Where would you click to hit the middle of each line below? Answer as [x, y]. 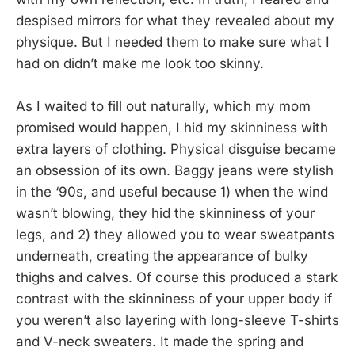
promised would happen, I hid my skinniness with [172, 127]
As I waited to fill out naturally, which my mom [163, 106]
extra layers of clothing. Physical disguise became [176, 149]
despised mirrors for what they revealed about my [175, 20]
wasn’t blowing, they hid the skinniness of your [165, 213]
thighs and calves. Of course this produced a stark [177, 277]
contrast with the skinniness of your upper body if [174, 298]
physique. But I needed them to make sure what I [173, 42]
